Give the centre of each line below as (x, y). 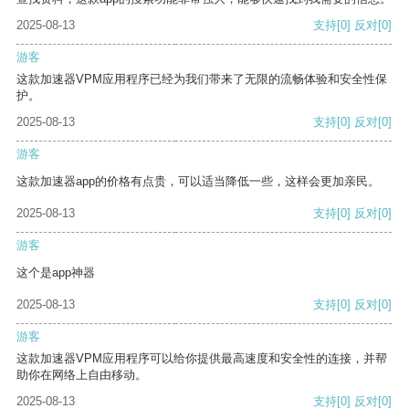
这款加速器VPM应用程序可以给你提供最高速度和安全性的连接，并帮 (202, 359)
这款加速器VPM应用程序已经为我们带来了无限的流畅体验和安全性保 (202, 79)
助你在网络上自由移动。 (82, 375)
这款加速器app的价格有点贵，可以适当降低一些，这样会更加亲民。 (198, 182)
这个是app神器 (56, 273)
